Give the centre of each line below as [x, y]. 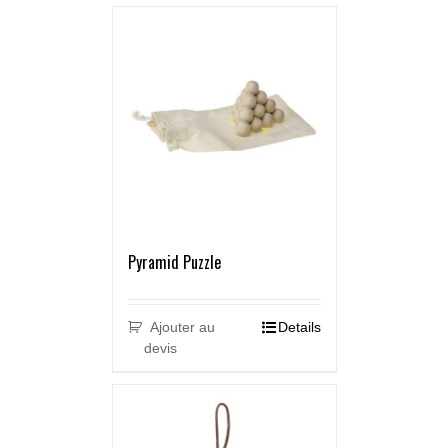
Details [299, 327]
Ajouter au [183, 327]
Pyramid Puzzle [174, 262]
